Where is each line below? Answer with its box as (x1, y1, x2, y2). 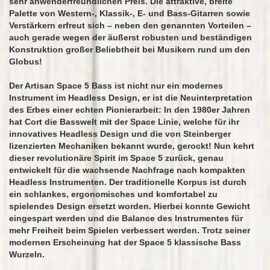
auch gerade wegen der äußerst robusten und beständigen (9, 33, 252, 42)
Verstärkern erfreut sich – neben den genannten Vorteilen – (9, 20, 251, 30)
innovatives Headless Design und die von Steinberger (9, 129, 231, 139)
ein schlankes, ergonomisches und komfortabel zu (9, 189, 218, 199)
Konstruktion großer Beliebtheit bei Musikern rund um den (9, 45, 250, 54)
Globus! (9, 57, 42, 66)
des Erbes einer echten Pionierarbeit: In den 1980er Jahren (9, 105, 250, 115)
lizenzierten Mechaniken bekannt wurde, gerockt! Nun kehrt (9, 141, 254, 151)
